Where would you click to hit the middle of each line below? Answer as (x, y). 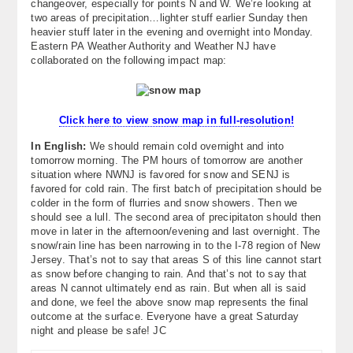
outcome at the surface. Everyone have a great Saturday (165, 316)
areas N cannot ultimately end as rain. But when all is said (168, 288)
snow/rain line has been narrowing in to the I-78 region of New (176, 245)
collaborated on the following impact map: (129, 60)
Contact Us (47, 49)
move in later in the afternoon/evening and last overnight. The (176, 231)
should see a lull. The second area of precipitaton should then (176, 217)
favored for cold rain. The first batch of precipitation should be (176, 188)
